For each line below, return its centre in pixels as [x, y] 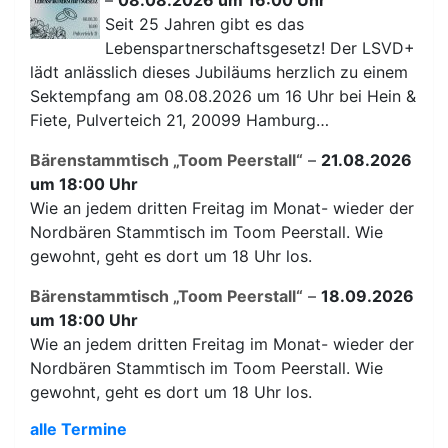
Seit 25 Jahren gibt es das [204, 23]
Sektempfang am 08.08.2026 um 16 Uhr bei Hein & [223, 95]
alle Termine [78, 428]
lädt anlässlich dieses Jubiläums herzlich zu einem [219, 71]
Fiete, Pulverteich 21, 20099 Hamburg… [179, 119]
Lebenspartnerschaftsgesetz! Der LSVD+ [260, 47]
